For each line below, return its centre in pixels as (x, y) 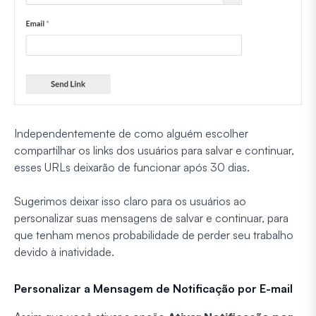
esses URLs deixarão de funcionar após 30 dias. (132, 168)
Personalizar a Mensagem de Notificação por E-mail (153, 289)
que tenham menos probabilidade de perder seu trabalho (154, 235)
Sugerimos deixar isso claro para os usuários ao (130, 201)
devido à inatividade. (64, 252)
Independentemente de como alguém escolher (131, 134)
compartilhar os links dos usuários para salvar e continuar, (154, 151)
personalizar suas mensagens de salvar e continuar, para (151, 218)
